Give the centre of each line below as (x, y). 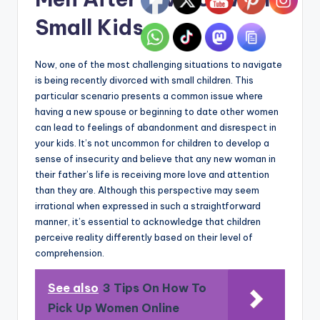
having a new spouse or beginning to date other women (157, 112)
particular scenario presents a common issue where (149, 96)
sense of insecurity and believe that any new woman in (155, 159)
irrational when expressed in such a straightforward (148, 206)
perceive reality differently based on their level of (144, 237)
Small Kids (89, 28)
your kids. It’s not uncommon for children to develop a (152, 143)
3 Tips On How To (155, 288)
